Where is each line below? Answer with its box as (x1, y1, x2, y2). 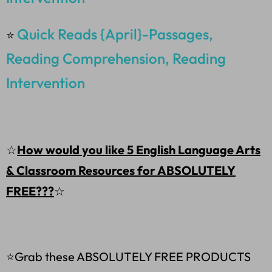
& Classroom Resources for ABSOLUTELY (6, 163, 236, 178)
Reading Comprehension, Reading (6, 49, 226, 68)
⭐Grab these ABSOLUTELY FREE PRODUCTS (6, 249, 251, 265)
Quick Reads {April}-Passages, (17, 25, 213, 44)
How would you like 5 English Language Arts (17, 142, 260, 158)
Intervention (6, 73, 85, 92)
